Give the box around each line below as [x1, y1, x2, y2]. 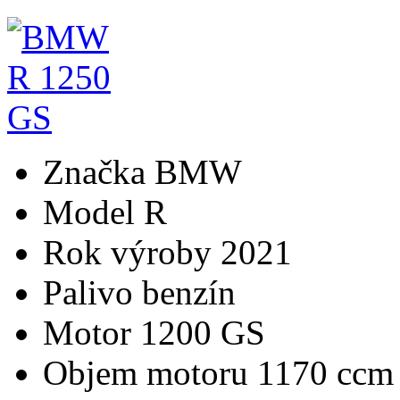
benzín [142, 272, 236, 312]
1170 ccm [257, 353, 394, 392]
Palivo [43, 272, 142, 312]
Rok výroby [43, 232, 221, 271]
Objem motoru [43, 353, 257, 392]
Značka [43, 152, 154, 191]
